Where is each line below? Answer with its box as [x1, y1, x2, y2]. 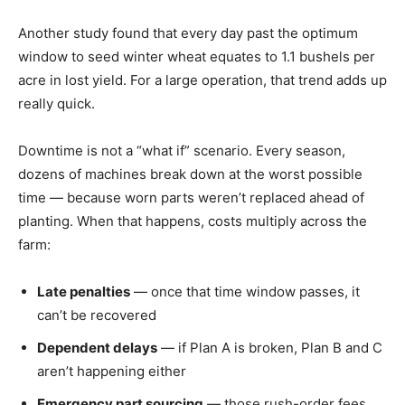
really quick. [18, 94, 95, 112]
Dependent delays [37, 338, 157, 356]
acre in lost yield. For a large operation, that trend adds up [18, 71, 387, 89]
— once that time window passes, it [130, 282, 360, 300]
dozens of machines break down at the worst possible [18, 165, 363, 183]
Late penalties [37, 282, 130, 300]
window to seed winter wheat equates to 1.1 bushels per [18, 47, 375, 65]
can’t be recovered [37, 306, 156, 324]
